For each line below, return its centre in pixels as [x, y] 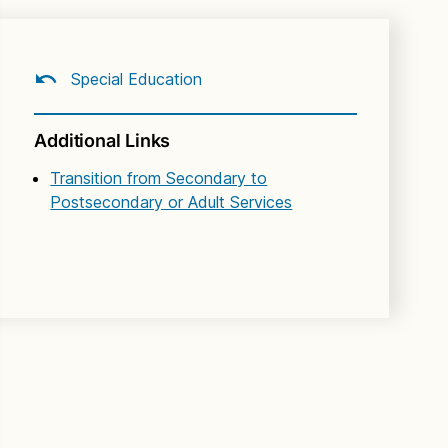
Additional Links [102, 140]
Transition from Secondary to [159, 177]
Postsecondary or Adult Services [171, 201]
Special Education [134, 79]
